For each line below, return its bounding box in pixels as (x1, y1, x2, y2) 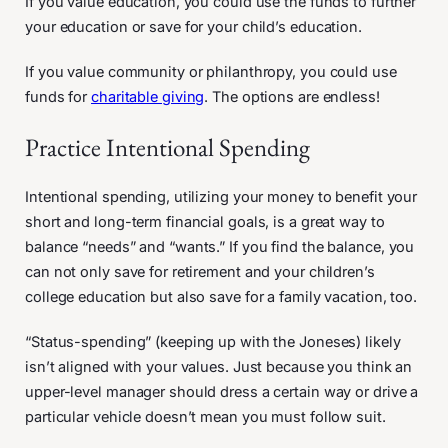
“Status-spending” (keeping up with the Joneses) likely (25, 333, 401, 351)
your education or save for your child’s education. (25, 18, 366, 36)
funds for (25, 88, 92, 106)
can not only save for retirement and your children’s (25, 263, 375, 281)
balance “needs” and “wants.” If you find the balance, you (25, 238, 415, 256)
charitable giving (91, 88, 205, 106)
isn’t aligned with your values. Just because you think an (25, 358, 413, 376)
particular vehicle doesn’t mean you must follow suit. (25, 408, 390, 426)
